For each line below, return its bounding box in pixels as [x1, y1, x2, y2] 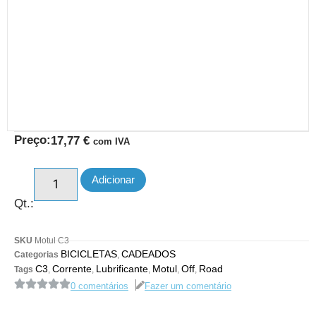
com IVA [93, 136, 130, 147]
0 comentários [71, 281, 128, 292]
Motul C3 [35, 235, 69, 245]
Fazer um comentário [145, 281, 231, 292]
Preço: [14, 133, 51, 147]
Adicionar [91, 173, 135, 186]
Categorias [14, 249, 59, 260]
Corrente [52, 262, 92, 274]
